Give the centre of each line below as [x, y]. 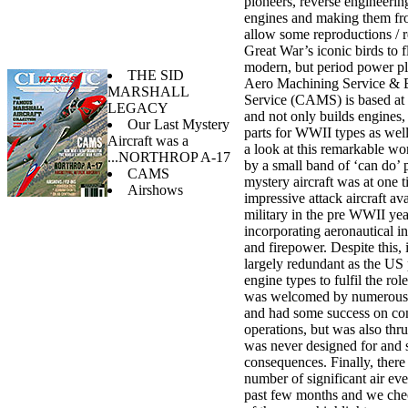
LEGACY [138, 107]
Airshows [155, 189]
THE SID [156, 75]
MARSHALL [148, 91]
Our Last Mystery [178, 124]
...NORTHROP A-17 [169, 157]
